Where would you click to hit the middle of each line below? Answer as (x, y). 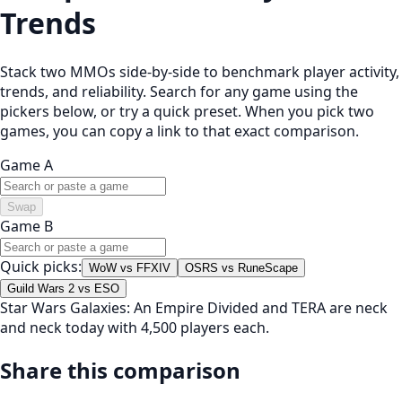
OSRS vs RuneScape (241, 267)
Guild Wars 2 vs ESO (63, 288)
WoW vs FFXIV (130, 267)
